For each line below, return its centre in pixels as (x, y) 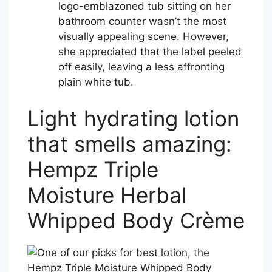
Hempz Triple (93, 169)
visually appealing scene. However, (144, 37)
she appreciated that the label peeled (150, 52)
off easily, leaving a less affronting (141, 67)
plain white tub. (96, 82)
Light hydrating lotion (133, 118)
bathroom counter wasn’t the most (142, 22)
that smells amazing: (130, 144)
